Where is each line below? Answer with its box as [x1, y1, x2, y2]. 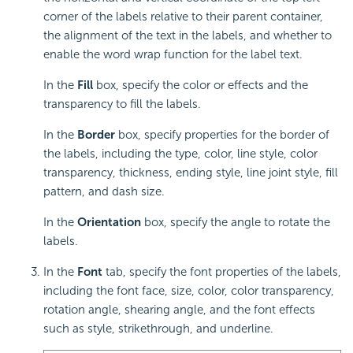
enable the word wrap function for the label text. [43, 46, 303, 61]
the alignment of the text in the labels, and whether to [43, 28, 332, 43]
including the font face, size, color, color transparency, [43, 283, 334, 298]
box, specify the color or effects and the [93, 77, 308, 92]
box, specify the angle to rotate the [141, 214, 330, 229]
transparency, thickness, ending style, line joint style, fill [43, 165, 338, 180]
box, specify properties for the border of [115, 127, 329, 142]
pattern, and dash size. [43, 184, 165, 199]
